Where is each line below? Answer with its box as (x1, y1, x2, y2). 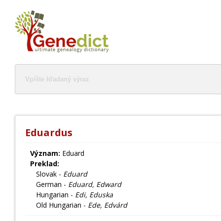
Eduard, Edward (68, 180, 121, 189)
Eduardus (25, 126, 73, 139)
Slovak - (30, 169, 63, 179)
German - (30, 180, 68, 189)
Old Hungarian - (30, 200, 88, 210)
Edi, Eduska (75, 190, 113, 199)
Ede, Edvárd (88, 200, 127, 210)
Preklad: (30, 159, 59, 168)
